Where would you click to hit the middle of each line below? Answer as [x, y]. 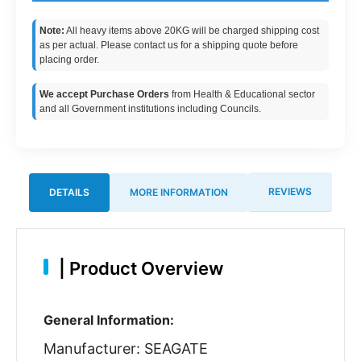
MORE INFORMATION [179, 192]
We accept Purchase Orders [104, 94]
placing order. [69, 60]
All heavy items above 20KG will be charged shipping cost [192, 31]
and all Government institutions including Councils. [150, 109]
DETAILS [69, 192]
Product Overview [144, 268]
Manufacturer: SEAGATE [125, 348]
